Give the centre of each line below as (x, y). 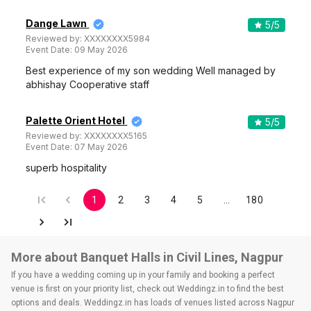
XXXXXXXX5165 (116, 136)
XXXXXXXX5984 (117, 39)
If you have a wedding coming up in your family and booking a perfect (143, 275)
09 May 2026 (101, 50)
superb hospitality (67, 168)
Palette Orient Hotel (76, 120)
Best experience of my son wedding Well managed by (151, 70)
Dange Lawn (57, 23)
